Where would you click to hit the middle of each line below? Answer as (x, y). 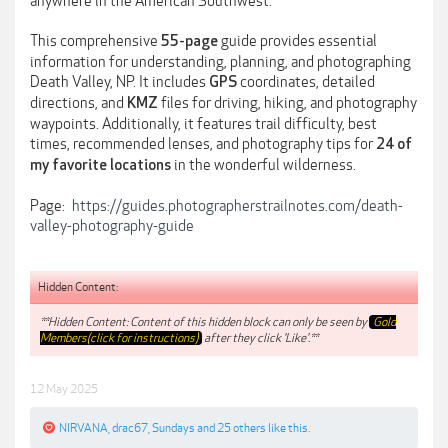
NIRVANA (83, 428)
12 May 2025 (64, 389)
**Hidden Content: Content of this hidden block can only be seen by (204, 321)
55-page (189, 41)
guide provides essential (297, 41)
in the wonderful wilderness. (263, 165)
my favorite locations (100, 165)
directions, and (78, 103)
